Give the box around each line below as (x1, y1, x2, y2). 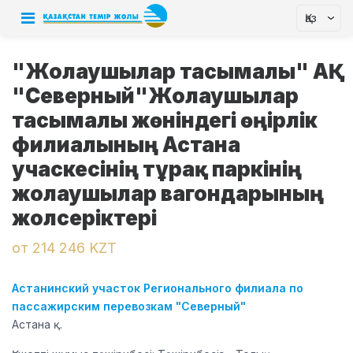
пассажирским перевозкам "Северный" (12, 299, 246, 313)
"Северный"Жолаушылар (12, 84, 299, 108)
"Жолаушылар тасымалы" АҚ (12, 59, 329, 84)
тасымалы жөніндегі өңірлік (12, 108, 318, 132)
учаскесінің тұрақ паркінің (12, 157, 302, 181)
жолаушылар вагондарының (12, 181, 324, 206)
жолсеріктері (12, 206, 157, 230)
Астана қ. (12, 318, 62, 331)
